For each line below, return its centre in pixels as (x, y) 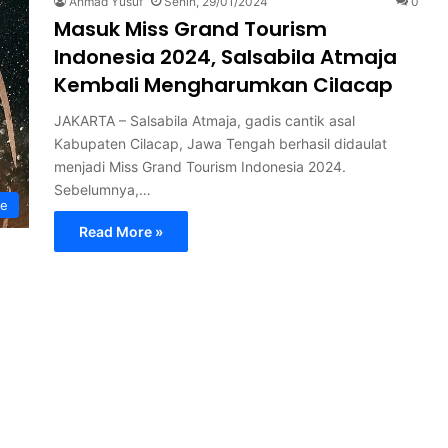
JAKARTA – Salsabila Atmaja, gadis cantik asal (204, 120)
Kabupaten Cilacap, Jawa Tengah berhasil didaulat (220, 143)
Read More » (121, 231)
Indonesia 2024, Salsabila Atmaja (225, 56)
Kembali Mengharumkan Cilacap (223, 84)
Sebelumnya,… (102, 189)
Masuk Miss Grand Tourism (190, 28)
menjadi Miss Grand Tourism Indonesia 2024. (200, 166)
